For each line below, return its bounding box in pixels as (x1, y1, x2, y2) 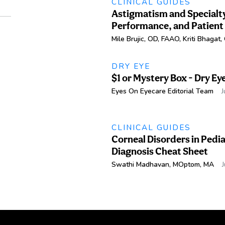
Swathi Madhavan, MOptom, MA (111, 160, 214, 170)
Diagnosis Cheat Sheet (111, 145, 208, 158)
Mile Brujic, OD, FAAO (111, 34, 179, 44)
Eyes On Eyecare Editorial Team (111, 86, 213, 96)
